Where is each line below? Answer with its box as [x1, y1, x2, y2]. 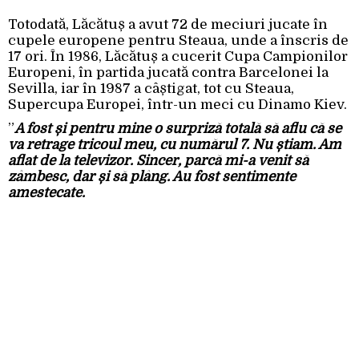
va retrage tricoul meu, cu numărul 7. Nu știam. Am [8, 137, 341, 153]
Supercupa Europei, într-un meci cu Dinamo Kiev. [8, 97, 347, 113]
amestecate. [8, 185, 85, 201]
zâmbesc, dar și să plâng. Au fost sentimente [8, 169, 296, 185]
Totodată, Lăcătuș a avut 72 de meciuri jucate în [8, 17, 328, 33]
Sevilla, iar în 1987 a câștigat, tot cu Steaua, [8, 81, 294, 97]
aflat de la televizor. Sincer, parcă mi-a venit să [8, 153, 309, 169]
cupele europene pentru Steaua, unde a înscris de [8, 33, 349, 49]
